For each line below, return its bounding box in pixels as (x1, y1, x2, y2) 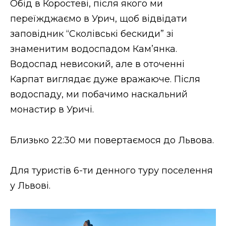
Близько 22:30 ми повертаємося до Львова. (10, 134, 214, 146)
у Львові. (10, 180, 50, 192)
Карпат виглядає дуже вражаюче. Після (10, 74, 200, 85)
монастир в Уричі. (10, 104, 94, 116)
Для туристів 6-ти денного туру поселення (10, 165, 213, 177)
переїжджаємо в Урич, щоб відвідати (10, 13, 187, 25)
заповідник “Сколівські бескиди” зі (10, 28, 174, 40)
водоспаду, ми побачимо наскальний (10, 89, 188, 100)
